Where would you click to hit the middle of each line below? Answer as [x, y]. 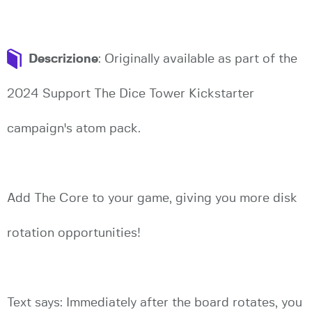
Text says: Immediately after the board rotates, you [155, 303]
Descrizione [63, 59]
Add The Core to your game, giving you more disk [152, 198]
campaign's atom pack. [74, 128]
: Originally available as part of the [198, 59]
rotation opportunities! [74, 233]
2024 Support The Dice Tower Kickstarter [131, 94]
